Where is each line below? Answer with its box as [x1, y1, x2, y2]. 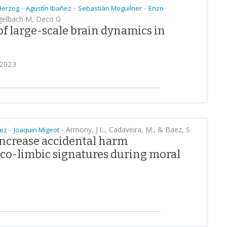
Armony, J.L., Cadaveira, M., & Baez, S [64, 125, 190, 134]
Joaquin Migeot [14, 125, 59, 134]
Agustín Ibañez [26, 4, 71, 13]
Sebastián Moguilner [78, 4, 142, 13]
